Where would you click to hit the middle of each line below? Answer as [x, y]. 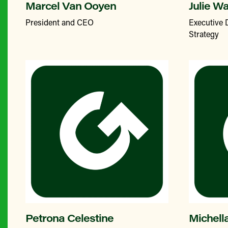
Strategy [204, 34]
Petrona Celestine [69, 218]
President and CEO [60, 22]
